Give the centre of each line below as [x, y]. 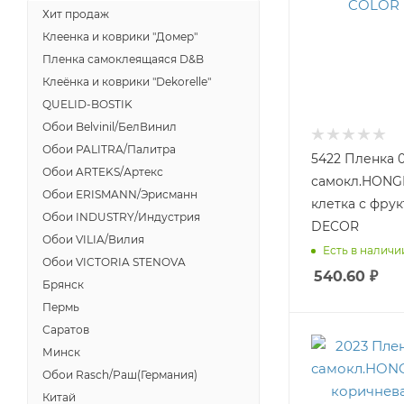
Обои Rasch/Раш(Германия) [120, 375]
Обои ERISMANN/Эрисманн [120, 194]
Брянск [63, 285]
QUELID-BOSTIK [87, 104]
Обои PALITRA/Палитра [109, 149]
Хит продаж [76, 14]
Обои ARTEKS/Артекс [103, 172]
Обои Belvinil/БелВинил [110, 127]
